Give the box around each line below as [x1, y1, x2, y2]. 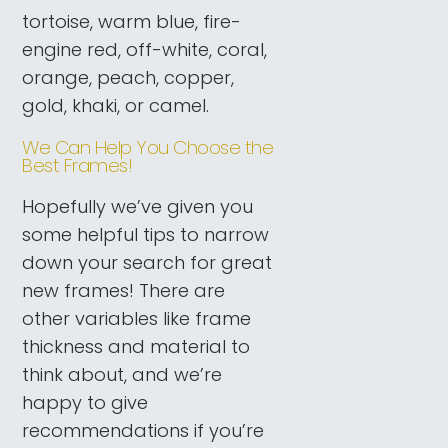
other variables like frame [22, 306, 252, 332]
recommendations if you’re [22, 418, 265, 444]
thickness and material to [22, 334, 251, 360]
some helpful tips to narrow [22, 222, 270, 248]
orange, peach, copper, [22, 64, 235, 90]
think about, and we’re [22, 362, 223, 388]
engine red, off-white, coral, [22, 36, 268, 62]
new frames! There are [22, 278, 226, 304]
